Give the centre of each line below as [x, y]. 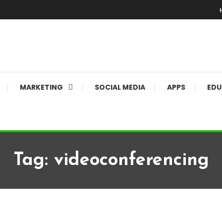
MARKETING [41, 87]
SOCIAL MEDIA [120, 87]
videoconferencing [131, 161]
